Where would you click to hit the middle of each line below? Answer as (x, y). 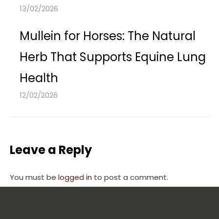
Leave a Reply (51, 150)
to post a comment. (130, 177)
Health (39, 78)
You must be (34, 177)
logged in (75, 177)
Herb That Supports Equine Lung (113, 57)
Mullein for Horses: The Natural (108, 36)
